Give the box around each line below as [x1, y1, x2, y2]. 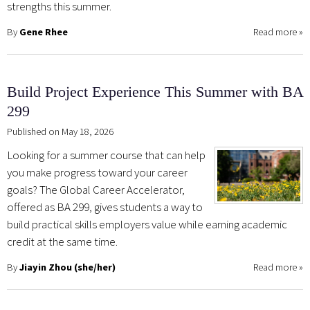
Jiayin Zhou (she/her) [19, 261, 116, 274]
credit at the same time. [7, 234, 118, 250]
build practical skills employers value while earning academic [7, 217, 287, 232]
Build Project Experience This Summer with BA [7, 83, 303, 101]
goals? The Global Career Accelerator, [7, 182, 185, 198]
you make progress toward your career [7, 165, 188, 181]
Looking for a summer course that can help [7, 147, 206, 163]
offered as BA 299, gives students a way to [7, 199, 203, 215]
